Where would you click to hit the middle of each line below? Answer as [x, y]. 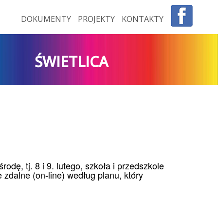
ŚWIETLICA [71, 62]
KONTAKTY [143, 19]
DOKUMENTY [47, 19]
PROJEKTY [97, 19]
